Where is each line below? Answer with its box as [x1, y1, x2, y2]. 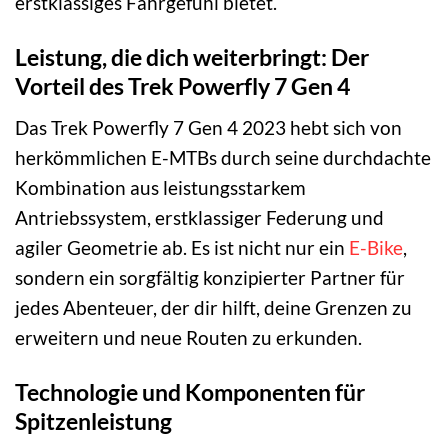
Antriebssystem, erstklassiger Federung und [15, 205, 384, 229]
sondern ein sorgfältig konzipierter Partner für [15, 265, 405, 289]
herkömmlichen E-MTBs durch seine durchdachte [15, 145, 431, 169]
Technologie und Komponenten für [15, 377, 365, 406]
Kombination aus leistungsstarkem [15, 175, 306, 199]
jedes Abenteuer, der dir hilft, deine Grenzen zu [15, 295, 412, 319]
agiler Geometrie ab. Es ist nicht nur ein [15, 235, 349, 259]
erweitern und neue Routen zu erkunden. [15, 325, 362, 349]
